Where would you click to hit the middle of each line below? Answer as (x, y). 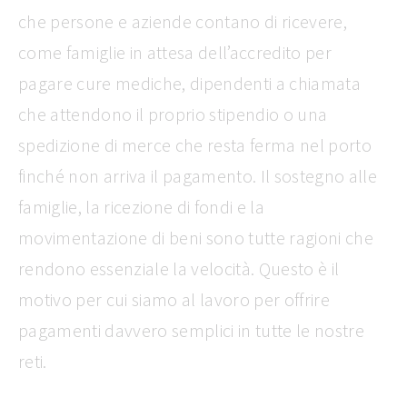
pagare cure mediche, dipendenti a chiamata (189, 83)
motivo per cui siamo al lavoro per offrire (174, 299)
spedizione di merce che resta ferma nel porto (195, 145)
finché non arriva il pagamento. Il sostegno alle (198, 176)
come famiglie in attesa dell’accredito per (175, 52)
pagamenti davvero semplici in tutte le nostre (191, 330)
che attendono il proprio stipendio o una (173, 114)
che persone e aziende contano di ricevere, (183, 21)
